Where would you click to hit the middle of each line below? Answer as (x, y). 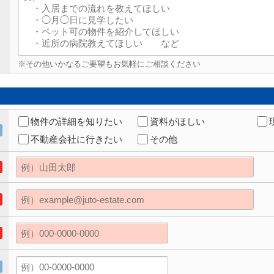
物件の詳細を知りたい (76, 121)
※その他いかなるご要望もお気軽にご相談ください (109, 64)
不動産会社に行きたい (76, 139)
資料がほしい (177, 121)
